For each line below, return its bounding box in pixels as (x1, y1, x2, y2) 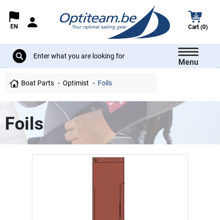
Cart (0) (188, 24, 208, 31)
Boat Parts (21, 79, 54, 87)
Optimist (63, 79, 89, 87)
